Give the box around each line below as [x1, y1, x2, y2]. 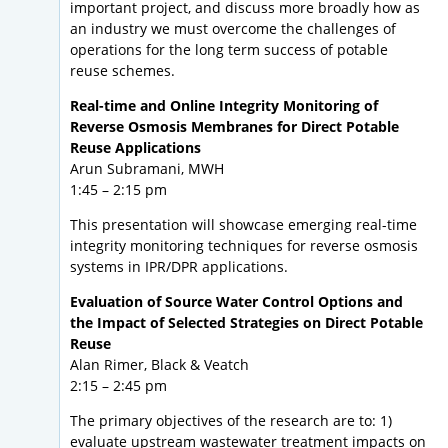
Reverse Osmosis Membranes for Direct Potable [70, 117, 399, 137]
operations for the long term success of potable [70, 40, 388, 60]
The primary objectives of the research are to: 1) [70, 411, 392, 431]
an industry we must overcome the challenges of [70, 19, 396, 39]
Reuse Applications [70, 138, 201, 158]
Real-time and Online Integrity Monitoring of [70, 96, 378, 116]
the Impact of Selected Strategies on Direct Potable [70, 313, 423, 333]
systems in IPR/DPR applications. [70, 257, 288, 277]
